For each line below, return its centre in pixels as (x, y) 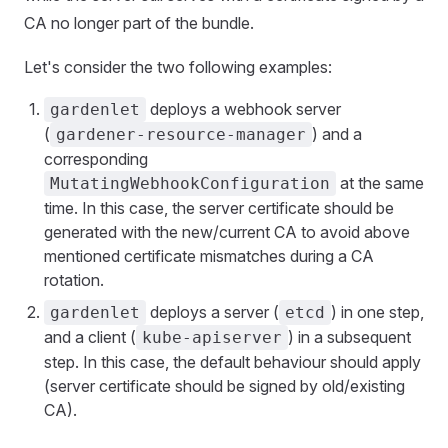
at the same (380, 183)
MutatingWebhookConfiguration (190, 183)
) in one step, (377, 312)
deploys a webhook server (243, 109)
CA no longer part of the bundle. (139, 23)
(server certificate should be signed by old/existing (224, 386)
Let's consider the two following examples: (178, 67)
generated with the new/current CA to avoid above (227, 232)
